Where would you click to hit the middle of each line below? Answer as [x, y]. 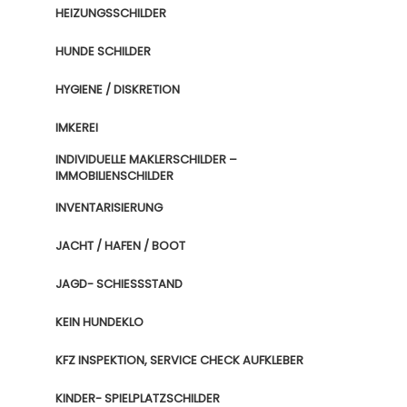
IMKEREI [77, 128]
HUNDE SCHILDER [103, 51]
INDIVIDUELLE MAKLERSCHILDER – [146, 159]
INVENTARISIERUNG [109, 208]
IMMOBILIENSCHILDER [114, 176]
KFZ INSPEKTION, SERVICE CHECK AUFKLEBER [179, 360]
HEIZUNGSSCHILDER [111, 13]
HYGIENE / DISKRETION [118, 89]
